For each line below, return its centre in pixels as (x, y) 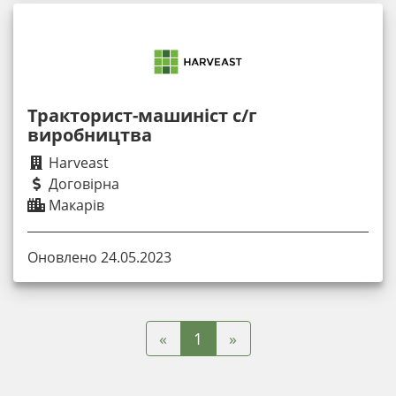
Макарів (75, 206)
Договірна (82, 184)
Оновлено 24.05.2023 (99, 258)
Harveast (77, 163)
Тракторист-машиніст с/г (142, 116)
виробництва (90, 135)
